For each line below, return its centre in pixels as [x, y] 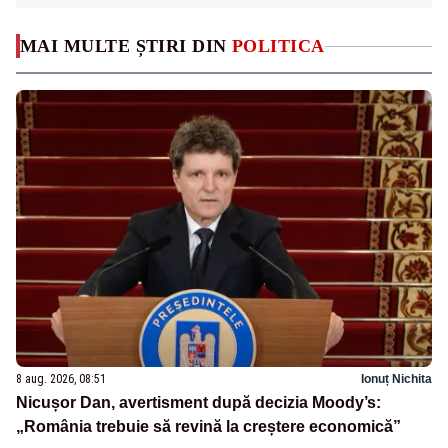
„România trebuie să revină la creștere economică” [208, 427]
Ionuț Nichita [396, 379]
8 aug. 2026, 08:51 [61, 379]
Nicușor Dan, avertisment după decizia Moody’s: [198, 403]
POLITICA [278, 46]
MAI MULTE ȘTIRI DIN [126, 46]
